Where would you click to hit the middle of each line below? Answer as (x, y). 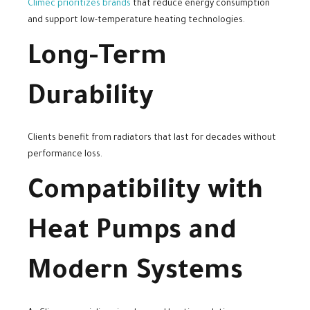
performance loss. (65, 155)
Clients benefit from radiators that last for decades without (152, 139)
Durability (91, 99)
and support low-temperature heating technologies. (136, 20)
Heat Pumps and (132, 234)
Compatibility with (145, 193)
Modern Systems (135, 274)
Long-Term (97, 58)
